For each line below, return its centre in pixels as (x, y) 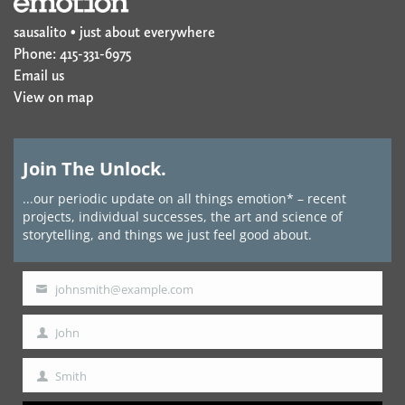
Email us (39, 76)
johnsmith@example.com (124, 290)
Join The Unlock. (94, 169)
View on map (53, 98)
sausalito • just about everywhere (114, 33)
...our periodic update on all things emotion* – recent (184, 199)
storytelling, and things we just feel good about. (167, 235)
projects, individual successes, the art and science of (183, 217)
